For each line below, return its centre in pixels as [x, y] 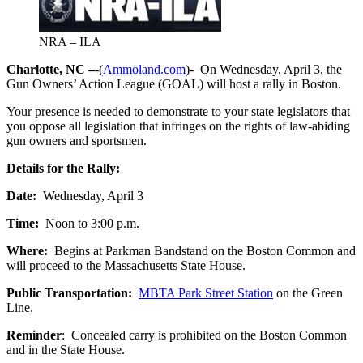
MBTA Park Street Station [206, 293]
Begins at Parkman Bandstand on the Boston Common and [203, 250]
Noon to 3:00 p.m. [92, 223]
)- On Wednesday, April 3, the [264, 69]
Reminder [34, 335]
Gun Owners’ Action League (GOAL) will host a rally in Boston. [174, 83]
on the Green [308, 293]
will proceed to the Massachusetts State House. [126, 265]
